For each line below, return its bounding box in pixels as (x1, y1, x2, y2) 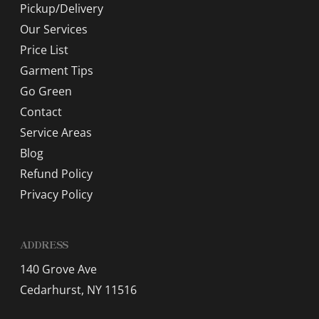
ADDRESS (20, 237, 68, 252)
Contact (20, 104, 62, 120)
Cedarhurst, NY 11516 (20, 282, 137, 298)
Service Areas (20, 125, 92, 141)
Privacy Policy (20, 187, 93, 203)
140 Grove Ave (20, 261, 97, 278)
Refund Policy (20, 166, 93, 182)
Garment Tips (20, 63, 93, 79)
